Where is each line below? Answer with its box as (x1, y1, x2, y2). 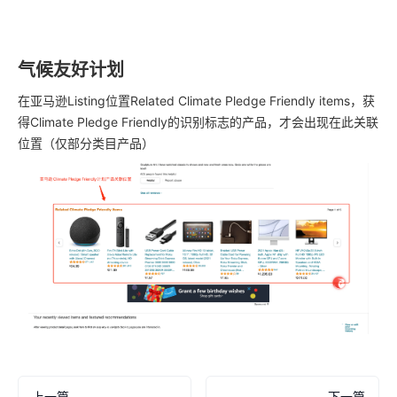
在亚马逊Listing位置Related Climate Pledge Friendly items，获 (18, 93, 375, 109)
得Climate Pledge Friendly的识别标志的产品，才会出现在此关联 (18, 114, 378, 130)
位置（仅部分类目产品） (18, 136, 154, 152)
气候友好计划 (18, 59, 124, 82)
